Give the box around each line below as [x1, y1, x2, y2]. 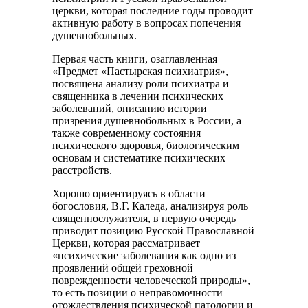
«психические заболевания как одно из [52, 250, 236, 261]
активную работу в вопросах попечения [52, 17, 241, 29]
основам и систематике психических [52, 152, 226, 164]
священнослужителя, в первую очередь [52, 212, 236, 224]
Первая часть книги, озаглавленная [52, 53, 218, 65]
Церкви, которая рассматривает [52, 237, 201, 249]
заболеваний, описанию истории [52, 102, 208, 114]
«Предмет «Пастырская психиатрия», [52, 65, 229, 77]
